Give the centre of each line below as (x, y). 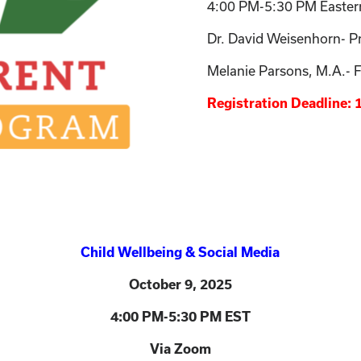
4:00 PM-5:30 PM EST (180, 317)
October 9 (160, 285)
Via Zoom (180, 349)
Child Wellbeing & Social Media (180, 253)
